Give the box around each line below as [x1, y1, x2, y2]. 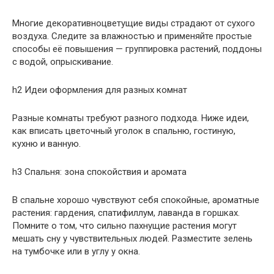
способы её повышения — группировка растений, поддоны [12, 43, 262, 54]
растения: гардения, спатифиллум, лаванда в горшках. [12, 207, 240, 218]
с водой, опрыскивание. [12, 56, 113, 67]
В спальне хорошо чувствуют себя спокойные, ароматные [12, 194, 259, 206]
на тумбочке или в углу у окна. [12, 245, 140, 257]
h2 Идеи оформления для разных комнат [12, 84, 187, 95]
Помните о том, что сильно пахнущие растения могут [12, 220, 237, 231]
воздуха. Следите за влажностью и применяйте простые [12, 30, 252, 42]
